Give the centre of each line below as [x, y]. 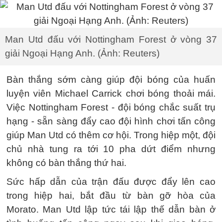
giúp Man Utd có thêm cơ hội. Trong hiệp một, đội [111, 135]
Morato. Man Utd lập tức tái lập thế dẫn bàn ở [111, 209]
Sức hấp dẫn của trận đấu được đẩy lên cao [111, 182]
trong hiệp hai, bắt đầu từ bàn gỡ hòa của [111, 195]
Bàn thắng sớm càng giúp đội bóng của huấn [111, 80]
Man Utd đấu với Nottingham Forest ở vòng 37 [111, 39]
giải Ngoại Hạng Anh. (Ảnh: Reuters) [82, 53]
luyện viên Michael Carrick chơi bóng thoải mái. [111, 93]
